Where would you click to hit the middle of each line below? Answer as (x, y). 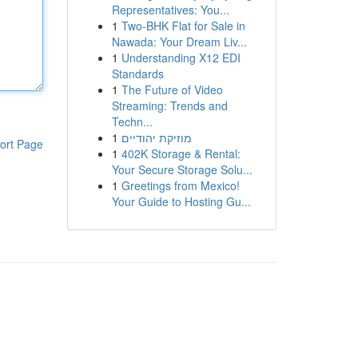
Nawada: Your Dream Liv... (179, 42)
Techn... (132, 121)
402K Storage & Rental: (181, 153)
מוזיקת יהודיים (156, 137)
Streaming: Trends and (169, 105)
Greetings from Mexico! (180, 185)
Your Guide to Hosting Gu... (181, 201)
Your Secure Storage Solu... (182, 169)
